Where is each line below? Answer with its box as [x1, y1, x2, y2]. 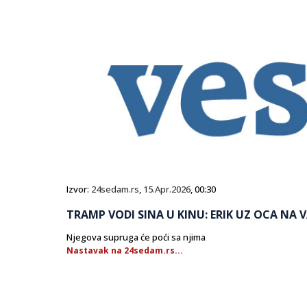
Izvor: [66, 183, 91, 196]
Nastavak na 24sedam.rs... [66, 245, 183, 257]
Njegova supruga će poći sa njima [66, 231, 206, 244]
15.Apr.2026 [143, 183, 191, 196]
